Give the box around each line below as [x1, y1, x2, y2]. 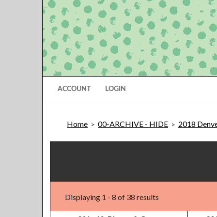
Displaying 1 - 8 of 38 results [65, 192, 159, 201]
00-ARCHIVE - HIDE [98, 119, 168, 128]
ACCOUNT [58, 86, 91, 93]
